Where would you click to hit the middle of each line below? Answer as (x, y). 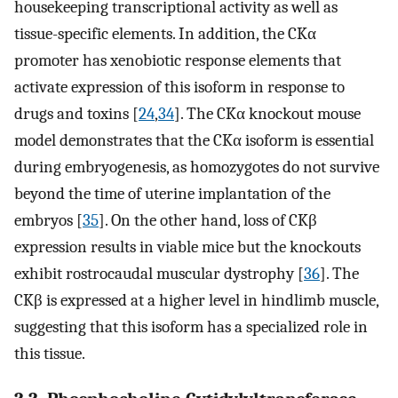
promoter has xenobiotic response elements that (178, 60)
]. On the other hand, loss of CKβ (208, 220)
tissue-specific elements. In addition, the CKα (165, 33)
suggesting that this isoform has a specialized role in (191, 326)
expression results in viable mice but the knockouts (187, 247)
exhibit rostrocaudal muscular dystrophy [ (159, 273)
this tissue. (50, 353)
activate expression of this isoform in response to (179, 87)
